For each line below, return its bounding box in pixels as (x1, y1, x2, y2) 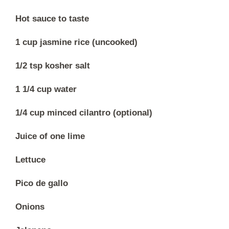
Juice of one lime (15, 131, 85, 141)
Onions (15, 201, 44, 212)
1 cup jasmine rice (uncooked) (15, 37, 138, 47)
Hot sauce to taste (15, 13, 89, 24)
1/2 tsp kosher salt (15, 60, 90, 71)
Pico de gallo (15, 178, 68, 188)
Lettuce (15, 154, 45, 165)
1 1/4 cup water (15, 84, 77, 94)
